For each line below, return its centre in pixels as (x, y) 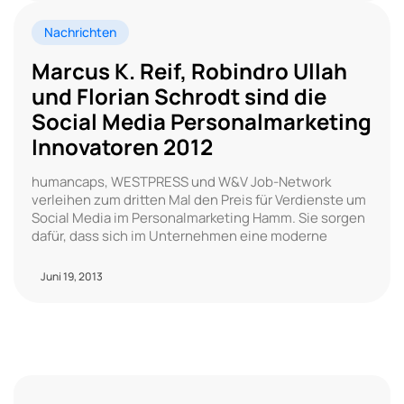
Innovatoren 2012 (122, 146)
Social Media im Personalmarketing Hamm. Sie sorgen (198, 217)
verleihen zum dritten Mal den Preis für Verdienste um (199, 199)
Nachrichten (80, 32)
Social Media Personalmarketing (202, 121)
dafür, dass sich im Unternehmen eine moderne (179, 235)
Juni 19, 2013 (72, 276)
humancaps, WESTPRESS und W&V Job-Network (181, 181)
